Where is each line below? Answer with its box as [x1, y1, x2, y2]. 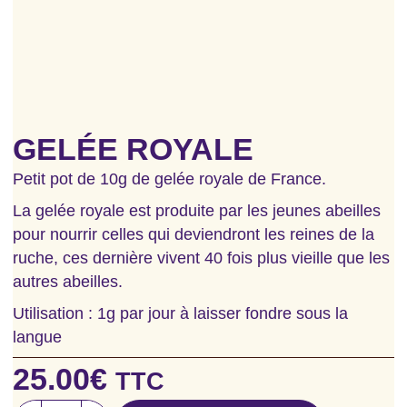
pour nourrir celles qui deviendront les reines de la [13, 224, 374, 243]
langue [13, 327, 62, 346]
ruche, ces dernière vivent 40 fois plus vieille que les [13, 248, 390, 267]
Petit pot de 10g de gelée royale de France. [13, 169, 326, 188]
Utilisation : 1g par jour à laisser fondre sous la [13, 303, 348, 323]
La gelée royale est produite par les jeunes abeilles [13, 201, 381, 220]
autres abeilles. [13, 272, 123, 291]
